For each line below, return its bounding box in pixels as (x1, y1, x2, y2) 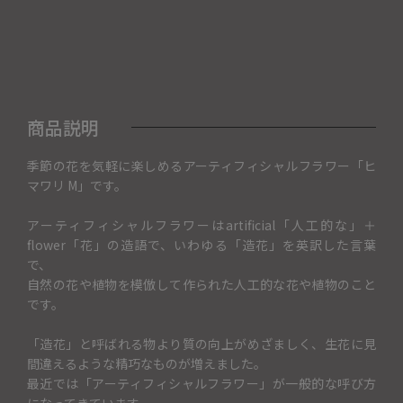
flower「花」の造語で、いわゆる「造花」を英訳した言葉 (27, 235, 376, 254)
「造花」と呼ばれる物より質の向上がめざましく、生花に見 (27, 334, 376, 353)
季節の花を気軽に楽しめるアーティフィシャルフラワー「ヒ (27, 156, 376, 175)
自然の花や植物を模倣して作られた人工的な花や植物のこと (27, 274, 376, 293)
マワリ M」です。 (27, 175, 127, 194)
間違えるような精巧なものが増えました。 (27, 354, 266, 372)
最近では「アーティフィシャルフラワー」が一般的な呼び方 (27, 373, 376, 392)
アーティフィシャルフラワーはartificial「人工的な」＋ (27, 215, 376, 234)
